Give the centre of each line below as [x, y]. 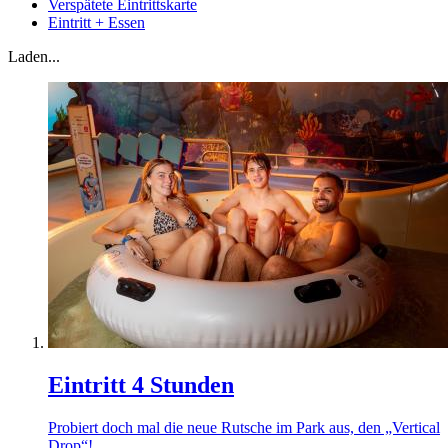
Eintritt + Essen [96, 23]
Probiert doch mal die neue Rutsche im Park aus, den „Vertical [244, 428]
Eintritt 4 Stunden [141, 385]
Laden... [34, 57]
